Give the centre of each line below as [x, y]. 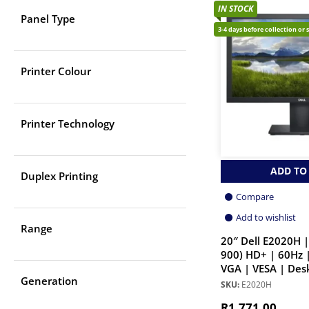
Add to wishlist [266, 217]
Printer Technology [68, 124]
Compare [255, 196]
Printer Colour [56, 71]
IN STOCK [236, 8]
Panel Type [48, 19]
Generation [49, 281]
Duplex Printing [59, 176]
